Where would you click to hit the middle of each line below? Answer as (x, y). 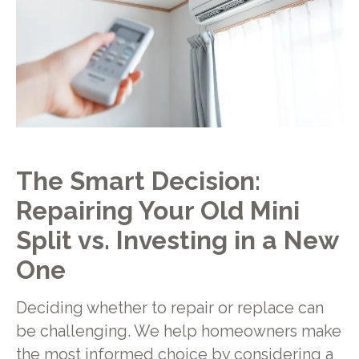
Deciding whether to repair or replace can (169, 309)
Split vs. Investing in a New (177, 240)
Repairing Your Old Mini (157, 210)
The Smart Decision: (138, 180)
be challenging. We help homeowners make (178, 332)
